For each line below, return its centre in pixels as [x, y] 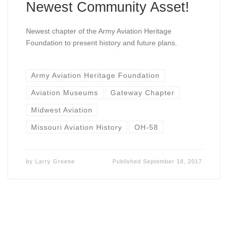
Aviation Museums [64, 93]
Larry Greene [55, 161]
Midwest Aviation [62, 110]
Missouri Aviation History [76, 127]
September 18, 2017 [173, 161]
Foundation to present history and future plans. [101, 42]
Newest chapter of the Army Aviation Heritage [98, 31]
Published [128, 161]
